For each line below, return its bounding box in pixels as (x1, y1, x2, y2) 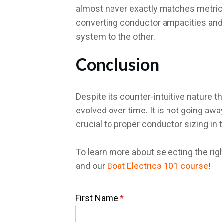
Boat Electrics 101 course (107, 160, 208, 171)
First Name (75, 192, 118, 203)
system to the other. (76, 31, 155, 42)
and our (76, 160, 107, 171)
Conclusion (76, 54, 159, 74)
